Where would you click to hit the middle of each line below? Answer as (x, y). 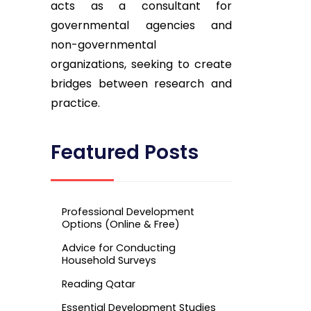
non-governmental (103, 45)
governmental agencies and (141, 26)
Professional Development (128, 211)
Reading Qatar (99, 284)
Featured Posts (125, 153)
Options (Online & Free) (121, 224)
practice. (75, 103)
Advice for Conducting (119, 247)
